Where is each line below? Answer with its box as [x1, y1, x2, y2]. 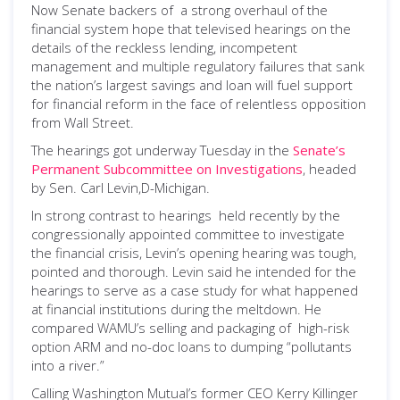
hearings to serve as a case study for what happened [31, 281, 358, 299]
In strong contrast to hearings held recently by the [31, 206, 340, 224]
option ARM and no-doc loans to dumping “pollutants [31, 337, 352, 355]
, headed [303, 160, 356, 178]
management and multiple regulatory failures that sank [31, 57, 364, 75]
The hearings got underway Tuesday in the [31, 141, 293, 159]
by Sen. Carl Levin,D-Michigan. [31, 179, 210, 196]
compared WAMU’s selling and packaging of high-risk [31, 319, 349, 337]
